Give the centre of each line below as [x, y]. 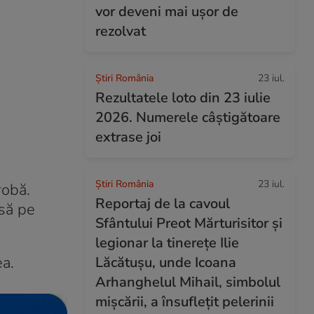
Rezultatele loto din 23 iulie [183, 98]
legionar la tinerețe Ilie [167, 243]
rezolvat [121, 31]
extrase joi [128, 137]
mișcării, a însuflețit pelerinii [185, 302]
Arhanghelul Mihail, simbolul [188, 282]
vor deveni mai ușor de [167, 12]
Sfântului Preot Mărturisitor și [189, 223]
